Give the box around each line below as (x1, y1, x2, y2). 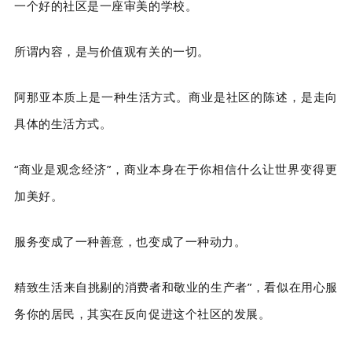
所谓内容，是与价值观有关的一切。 (14, 43, 210, 60)
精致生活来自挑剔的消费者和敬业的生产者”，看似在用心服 (14, 279, 338, 295)
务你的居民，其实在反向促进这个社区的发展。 (14, 306, 271, 322)
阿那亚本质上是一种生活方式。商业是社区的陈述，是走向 (14, 89, 338, 105)
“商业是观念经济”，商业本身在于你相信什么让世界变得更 (14, 161, 338, 178)
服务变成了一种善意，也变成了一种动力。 (14, 233, 247, 250)
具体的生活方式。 (14, 115, 112, 132)
